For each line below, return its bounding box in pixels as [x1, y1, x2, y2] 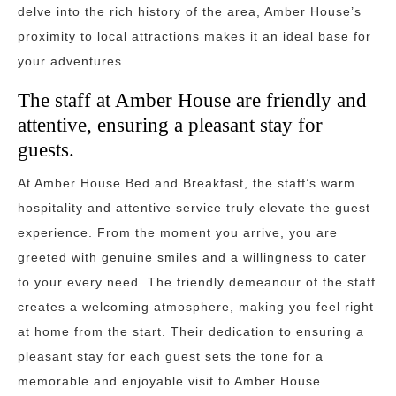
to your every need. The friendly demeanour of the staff [18, 275, 376, 289]
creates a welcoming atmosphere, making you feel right [18, 300, 374, 314]
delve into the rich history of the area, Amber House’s [18, 4, 362, 19]
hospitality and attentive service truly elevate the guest [18, 201, 370, 215]
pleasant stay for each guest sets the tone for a [18, 349, 324, 363]
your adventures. [18, 54, 126, 68]
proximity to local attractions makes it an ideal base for [18, 29, 371, 43]
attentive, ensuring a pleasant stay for [18, 113, 323, 136]
